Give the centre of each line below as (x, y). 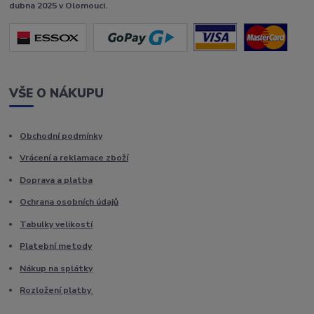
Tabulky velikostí (56, 224)
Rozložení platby (57, 291)
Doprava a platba (56, 180)
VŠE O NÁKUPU (57, 94)
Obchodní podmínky (61, 136)
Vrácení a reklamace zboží (74, 158)
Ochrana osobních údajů (69, 202)
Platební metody (56, 246)
